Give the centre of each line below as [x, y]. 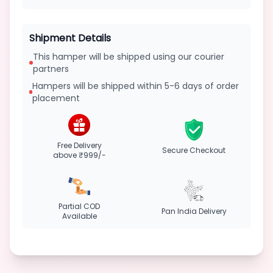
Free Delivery [79, 145]
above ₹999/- [79, 155]
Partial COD [79, 206]
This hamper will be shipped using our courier [128, 57]
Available [79, 216]
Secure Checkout [194, 150]
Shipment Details [70, 38]
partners [51, 69]
